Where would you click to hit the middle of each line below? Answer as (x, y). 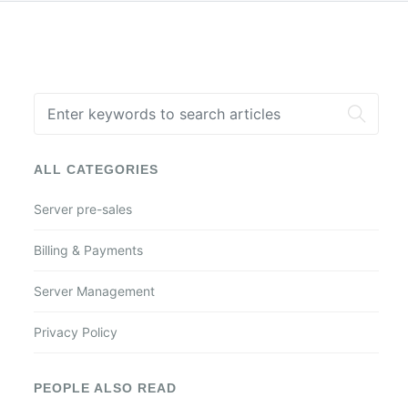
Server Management (94, 291)
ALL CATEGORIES (96, 169)
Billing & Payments (88, 250)
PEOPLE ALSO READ (105, 388)
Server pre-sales (83, 209)
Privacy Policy (76, 332)
